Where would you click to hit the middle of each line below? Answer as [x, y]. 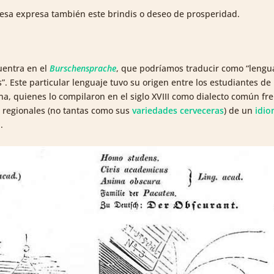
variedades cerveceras [178, 111]
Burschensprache [83, 68]
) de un [240, 111]
